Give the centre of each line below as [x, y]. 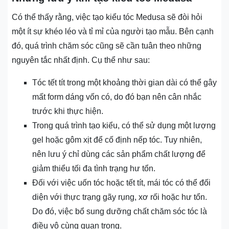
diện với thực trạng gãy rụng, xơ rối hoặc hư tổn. [120, 197]
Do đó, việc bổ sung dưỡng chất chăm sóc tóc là [120, 212]
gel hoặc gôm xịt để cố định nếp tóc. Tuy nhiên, [117, 140]
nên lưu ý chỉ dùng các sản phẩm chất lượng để [119, 154]
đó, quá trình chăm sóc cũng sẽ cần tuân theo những [107, 46]
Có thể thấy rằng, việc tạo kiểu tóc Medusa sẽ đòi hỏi [107, 17]
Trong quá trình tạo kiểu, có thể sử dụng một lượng [124, 126]
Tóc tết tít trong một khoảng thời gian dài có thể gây [124, 83]
